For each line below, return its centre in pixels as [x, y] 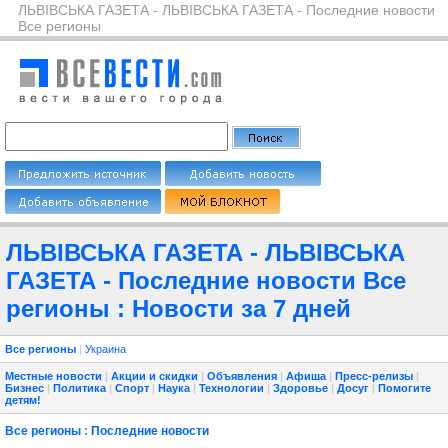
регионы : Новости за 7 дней [178, 308]
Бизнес [24, 388]
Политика [79, 388]
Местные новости [53, 376]
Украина [105, 349]
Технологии [231, 388]
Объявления [242, 376]
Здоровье [300, 388]
